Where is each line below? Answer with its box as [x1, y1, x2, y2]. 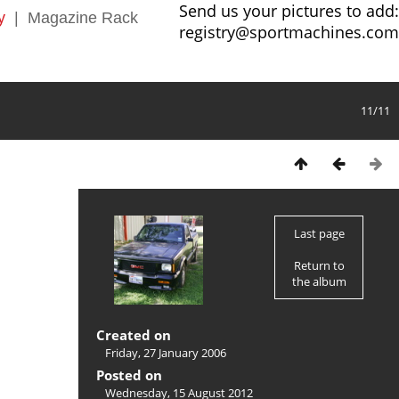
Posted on [96, 366, 162, 385]
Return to [293, 257, 345, 274]
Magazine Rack [28, 9, 138, 27]
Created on [96, 326, 171, 345]
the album [291, 273, 346, 290]
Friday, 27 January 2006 [105, 345, 226, 362]
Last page [293, 225, 345, 242]
